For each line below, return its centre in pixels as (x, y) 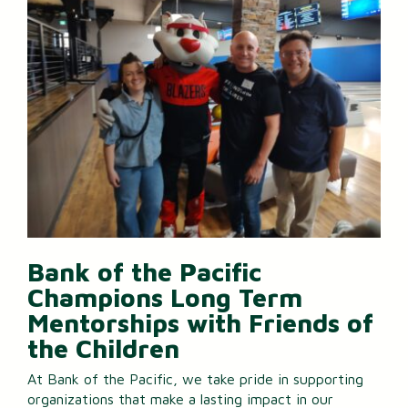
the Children (103, 348)
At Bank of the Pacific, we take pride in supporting (195, 379)
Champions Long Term (165, 297)
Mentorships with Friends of (200, 322)
